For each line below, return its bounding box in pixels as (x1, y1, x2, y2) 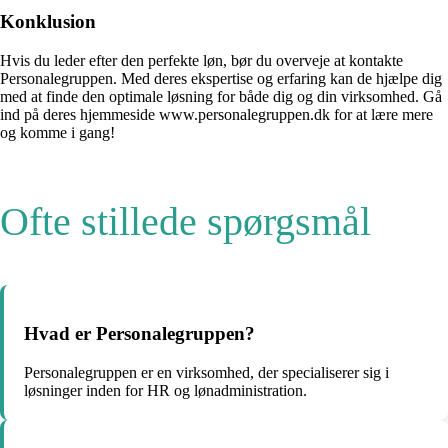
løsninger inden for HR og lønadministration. (24, 382, 307, 399)
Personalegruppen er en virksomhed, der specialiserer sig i (24, 364, 389, 381)
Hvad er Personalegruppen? (24, 323, 255, 345)
